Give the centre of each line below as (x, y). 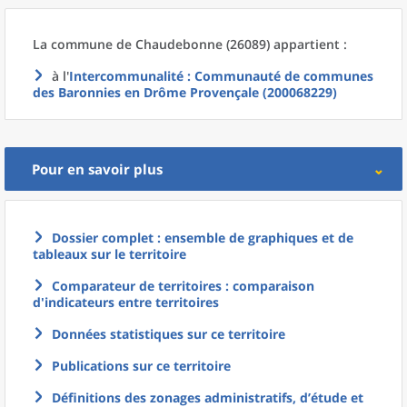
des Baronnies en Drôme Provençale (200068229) (185, 92)
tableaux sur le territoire (109, 254)
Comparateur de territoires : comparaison (183, 286)
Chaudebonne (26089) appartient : (241, 44)
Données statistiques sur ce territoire (169, 334)
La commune (74, 44)
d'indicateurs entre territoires (126, 302)
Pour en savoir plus (97, 169)
